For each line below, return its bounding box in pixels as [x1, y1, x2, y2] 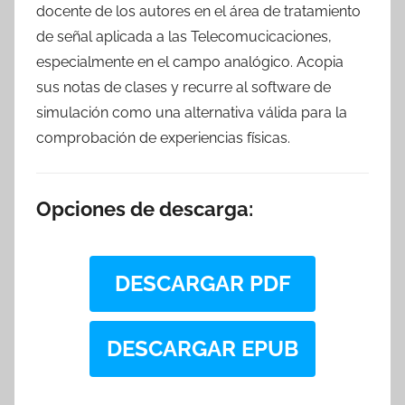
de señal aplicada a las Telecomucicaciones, [36, 28, 332, 45]
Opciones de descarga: [36, 197, 253, 221]
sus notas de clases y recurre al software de [36, 79, 331, 96]
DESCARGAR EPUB [107, 334, 298, 362]
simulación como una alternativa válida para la [36, 104, 347, 121]
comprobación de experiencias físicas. [36, 129, 290, 146]
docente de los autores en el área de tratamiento [36, 3, 361, 20]
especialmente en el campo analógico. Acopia [36, 53, 344, 71]
